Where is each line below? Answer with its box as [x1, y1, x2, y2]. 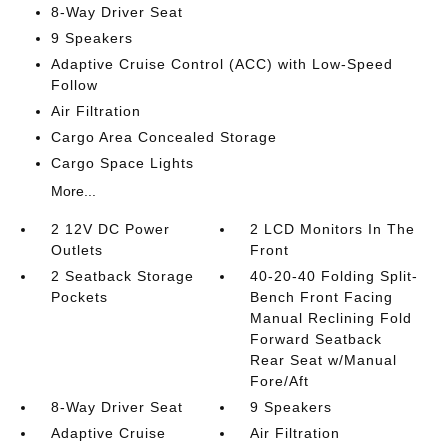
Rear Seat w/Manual [250, 352, 398, 368]
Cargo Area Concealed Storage [50, 129, 277, 145]
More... [50, 183, 96, 199]
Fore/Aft [250, 373, 310, 389]
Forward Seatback [250, 331, 383, 347]
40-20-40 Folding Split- [250, 268, 419, 284]
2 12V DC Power [50, 221, 170, 237]
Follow [50, 77, 98, 93]
